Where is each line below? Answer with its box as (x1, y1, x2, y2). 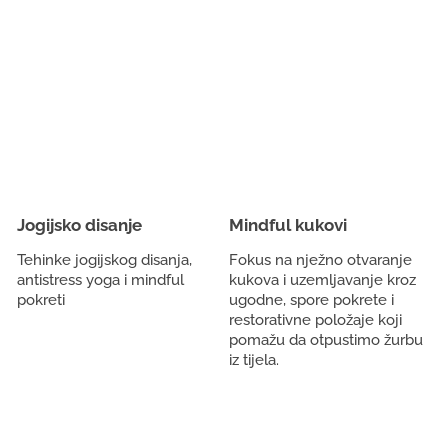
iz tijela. (229, 351, 279, 369)
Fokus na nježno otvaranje (229, 251, 412, 269)
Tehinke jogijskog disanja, (17, 251, 192, 269)
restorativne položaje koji (229, 311, 402, 329)
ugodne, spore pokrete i (229, 291, 394, 309)
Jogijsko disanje (17, 215, 142, 235)
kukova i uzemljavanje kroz (229, 271, 416, 289)
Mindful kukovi (229, 215, 347, 235)
